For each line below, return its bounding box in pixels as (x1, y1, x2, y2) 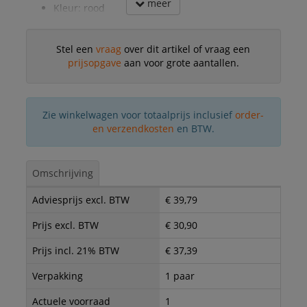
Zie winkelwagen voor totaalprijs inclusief (42, 108, 236, 121)
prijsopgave (67, 56, 121, 69)
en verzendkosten (92, 121, 174, 135)
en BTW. (173, 121, 214, 135)
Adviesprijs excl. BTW (32, 193, 130, 206)
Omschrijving (32, 166, 93, 180)
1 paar (164, 269, 195, 282)
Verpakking (32, 269, 83, 282)
